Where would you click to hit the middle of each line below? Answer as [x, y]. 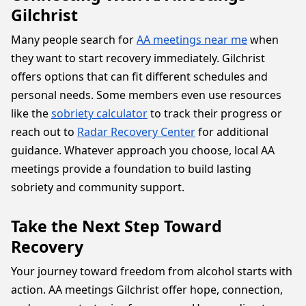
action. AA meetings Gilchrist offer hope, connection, [147, 290]
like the [31, 113]
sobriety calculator [99, 113]
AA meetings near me [192, 40]
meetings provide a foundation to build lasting [131, 169]
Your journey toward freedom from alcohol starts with [152, 271]
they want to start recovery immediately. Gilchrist [138, 58]
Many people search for [74, 40]
